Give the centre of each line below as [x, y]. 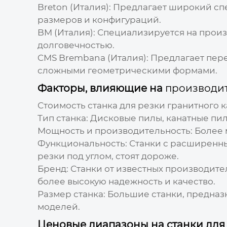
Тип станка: [63, 118]
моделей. [59, 206]
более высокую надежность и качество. [126, 181]
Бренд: [53, 168]
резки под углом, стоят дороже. [108, 156]
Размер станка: [71, 194]
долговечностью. [76, 45]
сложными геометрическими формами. [127, 70]
